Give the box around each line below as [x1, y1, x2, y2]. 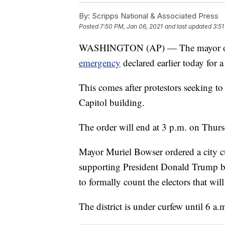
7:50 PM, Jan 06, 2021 [100, 22, 163, 30]
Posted [79, 22, 100, 30]
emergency [79, 56, 121, 69]
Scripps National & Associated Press [90, 11, 218, 21]
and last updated [165, 22, 211, 30]
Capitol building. [79, 95, 145, 108]
